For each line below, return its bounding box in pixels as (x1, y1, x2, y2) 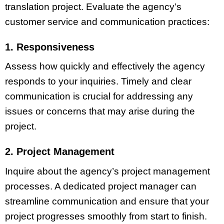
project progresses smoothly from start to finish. (5, 211, 207, 221)
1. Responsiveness (5, 41, 94, 52)
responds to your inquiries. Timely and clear (5, 76, 191, 87)
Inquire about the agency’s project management (5, 166, 210, 176)
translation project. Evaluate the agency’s (5, 1, 181, 12)
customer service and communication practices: (5, 16, 209, 27)
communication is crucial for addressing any (5, 91, 193, 102)
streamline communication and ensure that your (5, 196, 209, 206)
